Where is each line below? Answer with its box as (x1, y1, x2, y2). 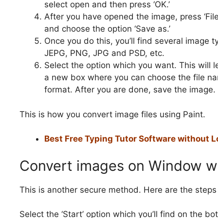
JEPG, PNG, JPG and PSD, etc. (44, 48, 164, 58)
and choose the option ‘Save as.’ (44, 24, 170, 34)
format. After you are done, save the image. (44, 85, 216, 95)
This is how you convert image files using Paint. (19, 109, 205, 119)
